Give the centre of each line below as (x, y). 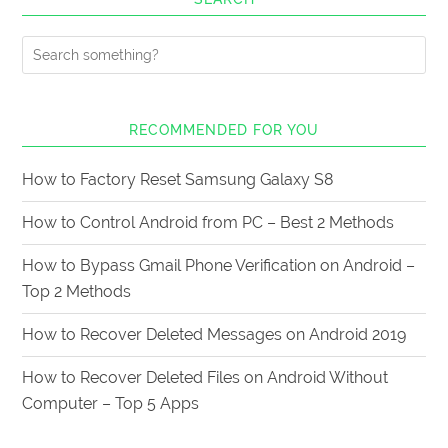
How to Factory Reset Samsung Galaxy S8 (178, 180)
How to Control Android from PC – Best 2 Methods (208, 223)
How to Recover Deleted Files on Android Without (205, 378)
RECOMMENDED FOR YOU (224, 130)
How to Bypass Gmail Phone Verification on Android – (219, 266)
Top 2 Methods (77, 292)
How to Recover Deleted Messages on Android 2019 (214, 335)
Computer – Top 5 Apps (111, 404)
